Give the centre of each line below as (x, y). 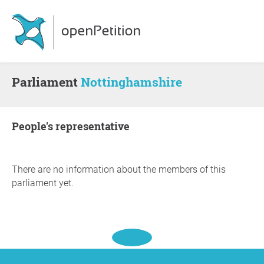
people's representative (74, 126)
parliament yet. (43, 183)
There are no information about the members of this (119, 169)
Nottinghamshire (131, 82)
